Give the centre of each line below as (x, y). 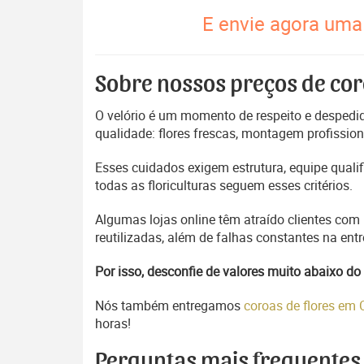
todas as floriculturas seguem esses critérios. (224, 185)
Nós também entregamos (169, 305)
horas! (113, 323)
